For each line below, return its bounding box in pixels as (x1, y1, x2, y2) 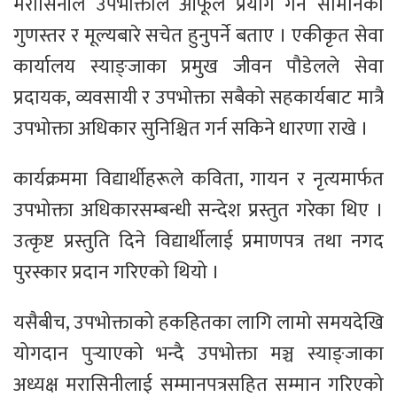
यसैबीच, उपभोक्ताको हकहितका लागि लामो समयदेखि (13, 307, 384, 340)
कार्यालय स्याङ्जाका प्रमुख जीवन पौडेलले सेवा (13, 51, 384, 84)
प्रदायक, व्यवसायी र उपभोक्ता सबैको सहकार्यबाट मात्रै (13, 82, 384, 115)
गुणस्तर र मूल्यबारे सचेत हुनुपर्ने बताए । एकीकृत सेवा (13, 19, 384, 53)
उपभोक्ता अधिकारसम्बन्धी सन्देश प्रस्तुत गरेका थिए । (13, 194, 384, 228)
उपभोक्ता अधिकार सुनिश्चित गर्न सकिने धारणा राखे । (13, 113, 369, 146)
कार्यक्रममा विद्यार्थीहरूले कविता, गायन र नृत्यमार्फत (13, 163, 384, 197)
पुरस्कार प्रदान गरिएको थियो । (13, 256, 220, 290)
